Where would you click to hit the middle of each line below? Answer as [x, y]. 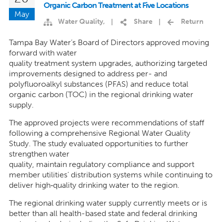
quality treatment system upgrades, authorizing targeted [108, 63]
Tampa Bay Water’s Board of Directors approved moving [109, 43]
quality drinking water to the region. [116, 185]
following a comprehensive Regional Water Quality [99, 133]
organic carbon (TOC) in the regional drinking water [101, 95]
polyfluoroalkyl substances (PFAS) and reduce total [98, 84]
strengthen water [39, 154]
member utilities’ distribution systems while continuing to [111, 175]
